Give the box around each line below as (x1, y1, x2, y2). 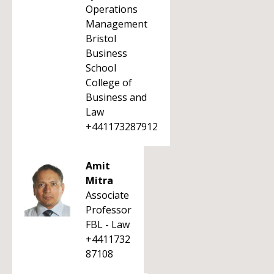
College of (86, 76, 132, 89)
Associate (86, 188, 129, 202)
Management (86, 17, 147, 31)
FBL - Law (86, 218, 130, 231)
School (86, 61, 116, 75)
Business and (86, 91, 147, 104)
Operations (86, 2, 138, 16)
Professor (86, 203, 131, 217)
